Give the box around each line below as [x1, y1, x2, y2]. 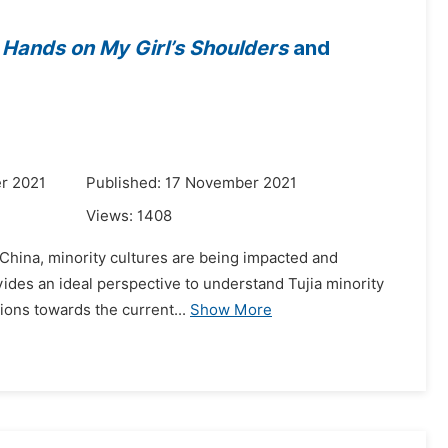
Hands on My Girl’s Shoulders [2, 36, 288, 60]
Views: [86, 207, 137, 225]
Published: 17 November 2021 [86, 174, 297, 192]
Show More [190, 301, 272, 319]
